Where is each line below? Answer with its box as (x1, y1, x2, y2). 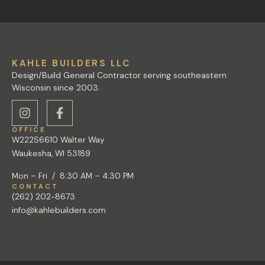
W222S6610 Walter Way (12, 134, 105, 146)
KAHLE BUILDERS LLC (12, 57, 130, 70)
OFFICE (12, 125, 46, 134)
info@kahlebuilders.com (12, 204, 106, 215)
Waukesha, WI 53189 (12, 148, 91, 159)
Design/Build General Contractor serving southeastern (12, 70, 227, 81)
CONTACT (12, 182, 59, 190)
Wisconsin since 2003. (12, 82, 100, 93)
